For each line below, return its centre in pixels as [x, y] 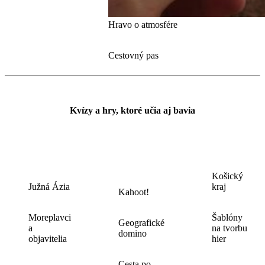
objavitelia [48, 239]
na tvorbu [230, 228]
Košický [227, 176]
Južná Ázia [49, 187]
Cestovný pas [133, 55]
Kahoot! [134, 192]
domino [132, 234]
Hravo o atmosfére [143, 24]
